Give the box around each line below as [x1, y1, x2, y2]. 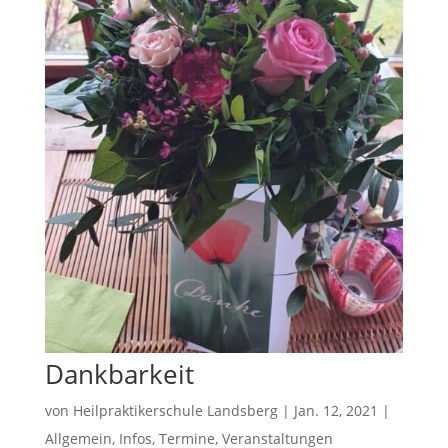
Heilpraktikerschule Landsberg [72, 400, 278, 420]
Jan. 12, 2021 [293, 400, 378, 420]
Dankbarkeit [44, 355, 194, 392]
